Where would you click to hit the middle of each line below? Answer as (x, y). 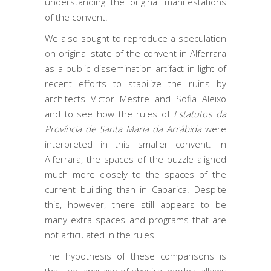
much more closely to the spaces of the (135, 174)
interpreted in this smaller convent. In (135, 144)
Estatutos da (200, 114)
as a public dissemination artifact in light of (135, 68)
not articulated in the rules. (101, 235)
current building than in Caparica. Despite (135, 189)
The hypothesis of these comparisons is (135, 256)
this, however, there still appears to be (135, 204)
